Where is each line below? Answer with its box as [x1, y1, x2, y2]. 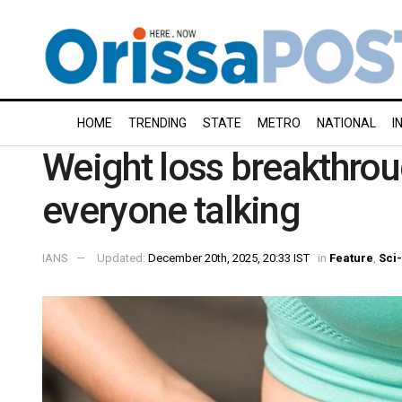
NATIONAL [317, 116, 376, 130]
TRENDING [128, 116, 187, 130]
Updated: [97, 250, 148, 265]
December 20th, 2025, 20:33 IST [148, 250, 310, 265]
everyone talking [42, 188, 301, 232]
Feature [329, 250, 373, 265]
